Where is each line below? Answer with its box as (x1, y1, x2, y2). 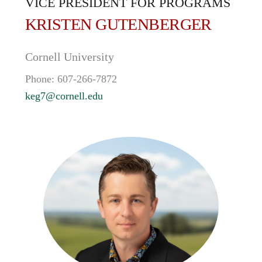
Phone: (25, 73, 57, 85)
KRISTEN (25, 15, 96, 33)
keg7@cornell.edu (25, 90, 103, 102)
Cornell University (25, 50, 114, 63)
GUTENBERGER (95, 15, 212, 33)
